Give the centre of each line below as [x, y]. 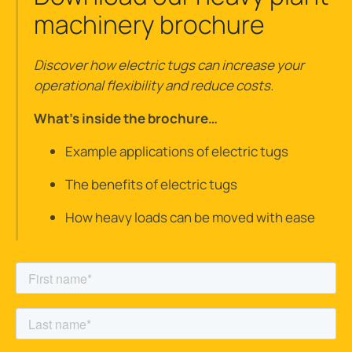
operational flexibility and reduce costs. [154, 85]
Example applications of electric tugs [177, 151]
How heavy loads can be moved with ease [190, 217]
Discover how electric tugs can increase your [169, 64]
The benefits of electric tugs [151, 184]
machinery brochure [149, 24]
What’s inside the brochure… [126, 118]
